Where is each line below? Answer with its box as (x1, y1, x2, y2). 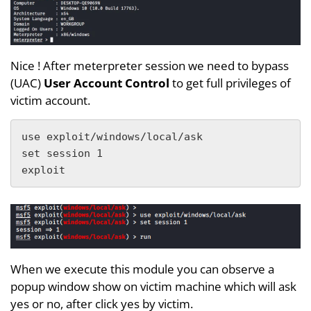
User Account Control (44, 75, 172, 92)
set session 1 (22, 147, 103, 160)
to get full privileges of (172, 75, 291, 92)
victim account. (10, 92, 90, 109)
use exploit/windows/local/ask (22, 131, 209, 144)
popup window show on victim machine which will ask (10, 278, 296, 294)
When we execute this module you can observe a (10, 260, 274, 277)
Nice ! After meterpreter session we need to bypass (10, 58, 289, 74)
